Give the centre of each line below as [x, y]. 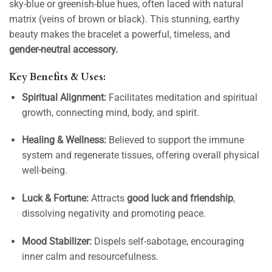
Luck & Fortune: [55, 199]
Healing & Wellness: [64, 140]
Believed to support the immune [175, 140]
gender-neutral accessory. [63, 49]
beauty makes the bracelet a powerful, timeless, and [120, 34]
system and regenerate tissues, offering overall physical [140, 155]
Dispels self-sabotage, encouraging [168, 241]
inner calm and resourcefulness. [90, 256]
